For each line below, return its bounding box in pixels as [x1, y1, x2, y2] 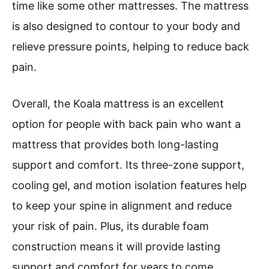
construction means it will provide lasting [12, 240, 220, 253]
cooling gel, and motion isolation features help [12, 178, 247, 192]
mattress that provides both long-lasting [12, 138, 219, 151]
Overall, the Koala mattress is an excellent [12, 97, 224, 110]
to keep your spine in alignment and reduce [12, 199, 232, 212]
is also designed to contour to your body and [12, 19, 240, 32]
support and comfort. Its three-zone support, [12, 158, 244, 171]
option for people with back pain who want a [12, 117, 241, 130]
